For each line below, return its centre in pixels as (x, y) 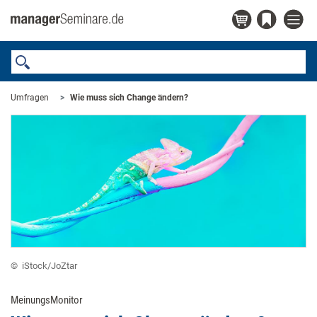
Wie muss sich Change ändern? (129, 98)
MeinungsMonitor (47, 300)
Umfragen (30, 98)
